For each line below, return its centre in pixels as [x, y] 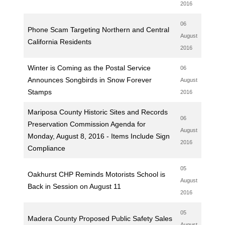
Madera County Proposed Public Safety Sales [100, 218]
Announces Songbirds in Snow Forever [89, 80]
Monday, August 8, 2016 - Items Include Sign [98, 136]
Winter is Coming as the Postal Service [89, 68]
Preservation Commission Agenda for [86, 124]
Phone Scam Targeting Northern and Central [98, 30]
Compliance [46, 148]
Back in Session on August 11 [74, 186]
